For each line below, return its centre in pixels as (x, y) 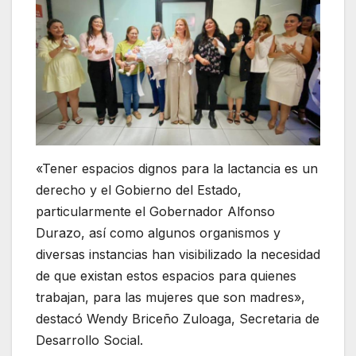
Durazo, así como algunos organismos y (158, 232)
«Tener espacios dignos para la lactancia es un (177, 168)
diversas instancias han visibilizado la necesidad (178, 254)
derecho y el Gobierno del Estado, (139, 190)
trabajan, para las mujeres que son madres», (170, 297)
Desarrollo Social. (89, 340)
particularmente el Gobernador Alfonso (155, 211)
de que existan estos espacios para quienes (166, 275)
